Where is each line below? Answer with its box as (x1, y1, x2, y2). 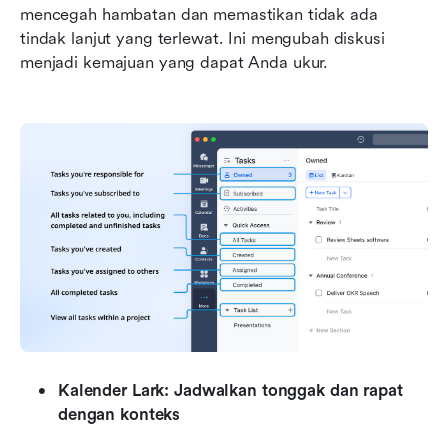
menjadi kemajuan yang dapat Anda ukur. (20, 52, 329, 72)
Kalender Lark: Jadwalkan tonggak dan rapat (58, 381, 403, 401)
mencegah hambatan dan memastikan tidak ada (20, 4, 378, 24)
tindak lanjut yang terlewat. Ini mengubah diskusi (20, 28, 385, 48)
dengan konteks (58, 405, 181, 425)
